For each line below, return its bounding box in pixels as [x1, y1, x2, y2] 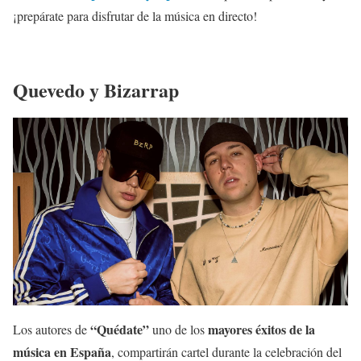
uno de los [149, 321, 205, 338]
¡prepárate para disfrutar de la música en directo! [13, 6, 257, 24]
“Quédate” [90, 320, 149, 339]
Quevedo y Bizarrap [13, 75, 179, 104]
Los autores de [13, 321, 90, 338]
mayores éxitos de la [205, 320, 315, 339]
